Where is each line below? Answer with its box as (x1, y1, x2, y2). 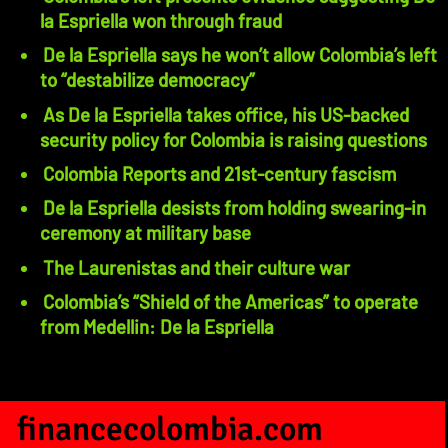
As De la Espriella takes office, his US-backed (43, 102, 409, 126)
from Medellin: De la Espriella (40, 314, 274, 338)
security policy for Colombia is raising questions (40, 127, 427, 151)
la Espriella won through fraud (40, 8, 282, 32)
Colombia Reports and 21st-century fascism (43, 161, 396, 185)
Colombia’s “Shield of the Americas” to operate (43, 289, 418, 313)
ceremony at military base (40, 221, 251, 245)
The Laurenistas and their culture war (43, 255, 350, 279)
